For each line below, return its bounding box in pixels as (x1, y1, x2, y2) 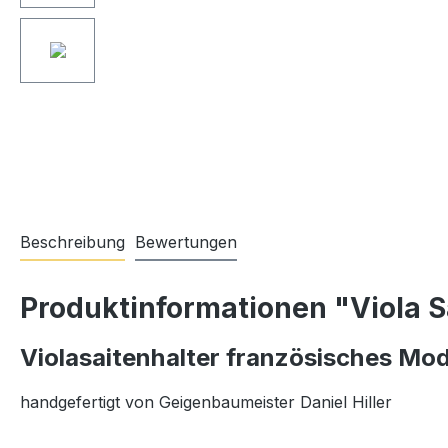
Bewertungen (135, 231, 237, 252)
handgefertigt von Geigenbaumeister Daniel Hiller (20, 391, 392, 412)
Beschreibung (20, 231, 125, 252)
